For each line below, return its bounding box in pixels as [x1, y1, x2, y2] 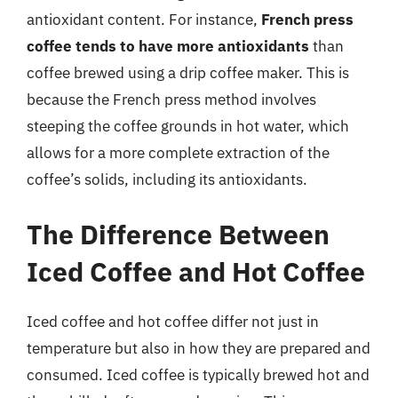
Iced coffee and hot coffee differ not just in [27, 311, 319, 331]
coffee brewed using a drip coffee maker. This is [27, 63, 349, 83]
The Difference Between [27, 216, 330, 251]
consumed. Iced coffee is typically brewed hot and [27, 364, 370, 385]
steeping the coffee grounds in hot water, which [27, 116, 349, 136]
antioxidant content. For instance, [27, 10, 261, 29]
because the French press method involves [27, 90, 316, 109]
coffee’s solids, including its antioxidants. [27, 170, 307, 189]
